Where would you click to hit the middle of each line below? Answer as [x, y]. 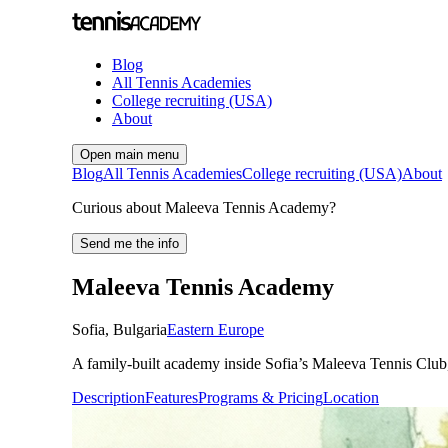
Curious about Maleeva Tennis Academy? [204, 207]
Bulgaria [140, 329]
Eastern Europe [215, 329]
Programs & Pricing [260, 397]
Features [171, 397]
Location [351, 397]
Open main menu [129, 154]
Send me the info [129, 243]
